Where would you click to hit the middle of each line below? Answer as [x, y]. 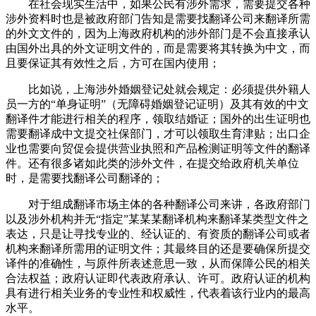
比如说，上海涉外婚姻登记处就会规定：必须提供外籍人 [169, 89]
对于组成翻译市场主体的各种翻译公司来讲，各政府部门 [169, 204]
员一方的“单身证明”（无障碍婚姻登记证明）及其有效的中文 [157, 104]
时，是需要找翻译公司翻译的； [85, 178]
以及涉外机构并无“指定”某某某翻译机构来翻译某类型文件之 [157, 219]
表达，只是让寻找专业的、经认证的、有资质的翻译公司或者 [158, 233]
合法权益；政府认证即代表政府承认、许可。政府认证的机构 [158, 278]
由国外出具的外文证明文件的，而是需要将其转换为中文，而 [158, 48]
